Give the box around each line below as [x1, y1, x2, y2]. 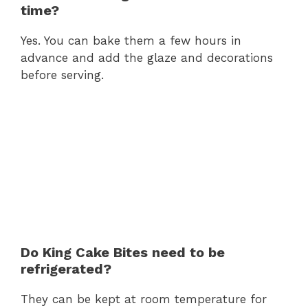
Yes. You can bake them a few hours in [21, 33, 241, 47]
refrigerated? [21, 261, 111, 278]
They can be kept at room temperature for [21, 292, 267, 307]
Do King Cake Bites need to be [21, 244, 225, 261]
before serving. [21, 67, 104, 82]
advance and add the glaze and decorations [21, 50, 273, 65]
